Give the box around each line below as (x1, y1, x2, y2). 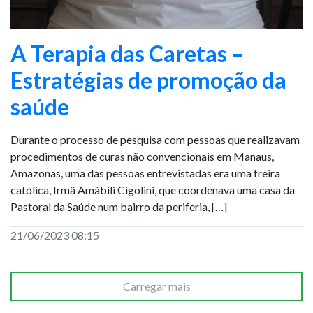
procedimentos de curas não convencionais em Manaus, (10, 150, 274, 163)
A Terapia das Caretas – (10, 40, 245, 67)
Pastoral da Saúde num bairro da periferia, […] (10, 200, 227, 213)
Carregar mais (122, 279, 191, 293)
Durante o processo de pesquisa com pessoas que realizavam (10, 133, 300, 146)
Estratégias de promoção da (10, 66, 286, 94)
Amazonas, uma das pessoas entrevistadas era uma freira (10, 166, 280, 180)
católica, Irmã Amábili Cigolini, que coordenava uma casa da (10, 183, 295, 196)
